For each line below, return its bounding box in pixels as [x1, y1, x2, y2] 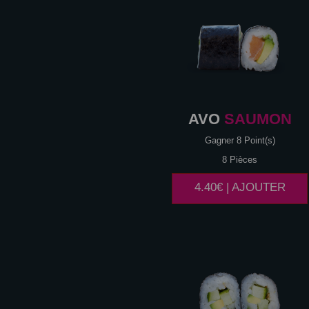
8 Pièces [222, 154, 258, 166]
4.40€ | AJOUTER [194, 181, 286, 195]
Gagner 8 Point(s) [204, 135, 275, 146]
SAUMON [219, 110, 292, 128]
